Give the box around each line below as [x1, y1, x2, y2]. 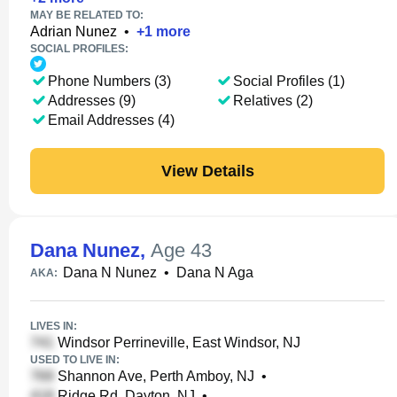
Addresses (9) [48, 93, 136, 108]
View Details [160, 161, 254, 180]
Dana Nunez [30, 239, 140, 261]
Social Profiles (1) [232, 74, 345, 89]
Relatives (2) [232, 93, 313, 108]
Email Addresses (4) [48, 113, 175, 128]
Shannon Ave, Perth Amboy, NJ [54, 369, 254, 384]
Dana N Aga [176, 265, 253, 280]
